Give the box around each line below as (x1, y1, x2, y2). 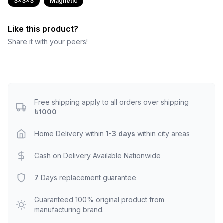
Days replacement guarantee (39, 173, 136, 182)
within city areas (137, 129, 190, 138)
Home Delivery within (34, 129, 106, 138)
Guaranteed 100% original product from (34, 195, 164, 204)
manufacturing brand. (34, 205, 104, 214)
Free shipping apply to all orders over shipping (34, 98, 189, 106)
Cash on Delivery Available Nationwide (34, 151, 161, 160)
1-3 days (106, 129, 137, 138)
